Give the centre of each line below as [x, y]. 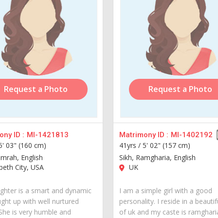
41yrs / [131, 145]
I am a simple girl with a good [166, 190]
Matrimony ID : [144, 135]
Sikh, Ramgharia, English [158, 157]
